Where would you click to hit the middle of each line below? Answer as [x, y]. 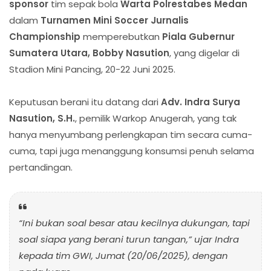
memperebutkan [121, 37]
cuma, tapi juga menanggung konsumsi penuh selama [132, 151]
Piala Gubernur [198, 37]
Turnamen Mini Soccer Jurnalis [115, 21]
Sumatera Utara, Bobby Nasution [89, 53]
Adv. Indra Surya [201, 102]
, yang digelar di [204, 53]
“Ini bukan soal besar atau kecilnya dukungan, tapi [134, 223]
